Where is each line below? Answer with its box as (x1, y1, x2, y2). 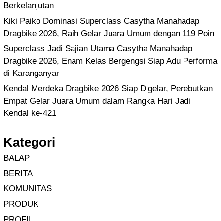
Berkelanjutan (3, 1, 54, 11)
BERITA (3, 169, 33, 179)
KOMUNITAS (3, 184, 52, 194)
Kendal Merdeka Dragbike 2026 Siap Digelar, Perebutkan (3, 84, 213, 94)
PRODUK (3, 199, 38, 209)
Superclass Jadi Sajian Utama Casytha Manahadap (3, 44, 192, 54)
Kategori (3, 135, 55, 150)
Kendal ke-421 (3, 109, 56, 118)
